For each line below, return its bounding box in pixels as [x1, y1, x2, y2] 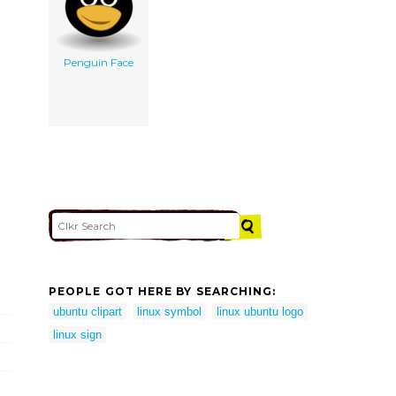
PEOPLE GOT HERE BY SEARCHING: [49, 285, 277, 299]
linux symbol [137, 304, 202, 318]
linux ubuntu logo [217, 304, 303, 318]
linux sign [53, 327, 102, 341]
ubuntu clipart [53, 304, 122, 318]
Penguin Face [64, 55, 133, 69]
